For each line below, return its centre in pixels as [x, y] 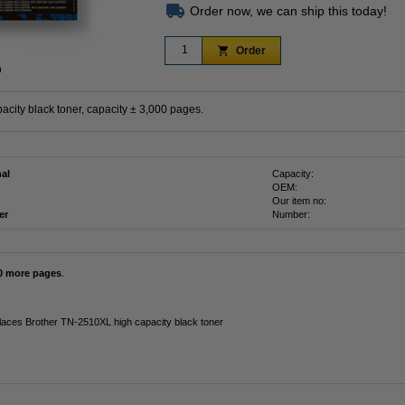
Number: [291, 214]
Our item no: [299, 201]
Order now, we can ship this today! [288, 10]
